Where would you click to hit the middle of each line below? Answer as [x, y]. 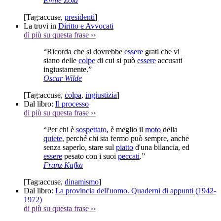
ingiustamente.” [68, 69]
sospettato [91, 129]
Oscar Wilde [63, 78]
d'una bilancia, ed [161, 147]
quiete [53, 138]
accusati [169, 60]
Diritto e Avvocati [86, 26]
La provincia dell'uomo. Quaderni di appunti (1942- [136, 190]
